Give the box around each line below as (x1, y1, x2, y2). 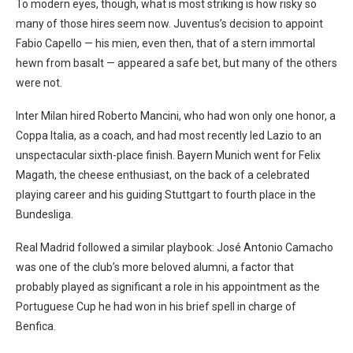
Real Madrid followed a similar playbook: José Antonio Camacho (16, 241, 333, 255)
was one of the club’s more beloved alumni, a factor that (16, 261, 294, 274)
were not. (16, 76, 62, 90)
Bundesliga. (16, 208, 73, 221)
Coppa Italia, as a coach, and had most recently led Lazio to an (16, 129, 321, 143)
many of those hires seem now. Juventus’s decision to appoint (16, 17, 323, 31)
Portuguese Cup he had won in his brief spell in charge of (16, 300, 296, 314)
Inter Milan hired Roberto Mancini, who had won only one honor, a (16, 110, 336, 123)
